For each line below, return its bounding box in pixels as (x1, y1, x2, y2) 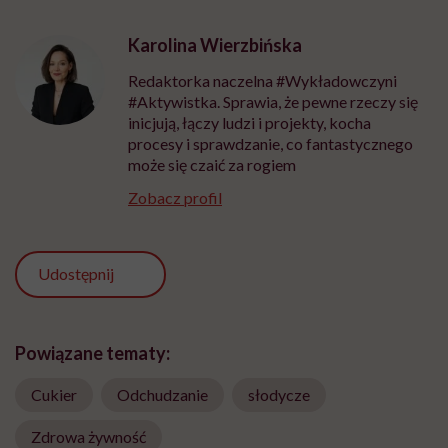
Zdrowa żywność (31, 426, 146, 446)
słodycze (248, 384, 310, 404)
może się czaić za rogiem (128, 155, 296, 175)
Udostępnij (38, 264, 115, 284)
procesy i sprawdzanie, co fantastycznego (128, 134, 413, 154)
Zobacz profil (128, 188, 222, 208)
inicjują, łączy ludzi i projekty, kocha (128, 113, 371, 133)
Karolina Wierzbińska (128, 34, 302, 57)
